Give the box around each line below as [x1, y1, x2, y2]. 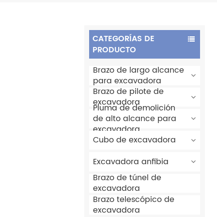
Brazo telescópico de [93, 193, 175, 206]
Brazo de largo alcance [93, 63, 185, 77]
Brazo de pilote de [93, 85, 164, 98]
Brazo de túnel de [93, 171, 162, 185]
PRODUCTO [92, 43, 136, 56]
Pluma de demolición [93, 101, 176, 114]
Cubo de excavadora [93, 134, 176, 147]
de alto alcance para [93, 112, 177, 125]
